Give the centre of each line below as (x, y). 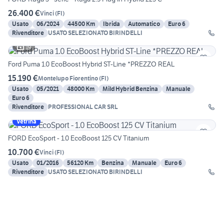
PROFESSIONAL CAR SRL (112, 107)
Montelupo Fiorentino (68, 78)
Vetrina (26, 121)
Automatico (144, 24)
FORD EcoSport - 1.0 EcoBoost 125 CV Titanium (78, 138)
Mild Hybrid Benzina (130, 89)
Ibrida (111, 24)
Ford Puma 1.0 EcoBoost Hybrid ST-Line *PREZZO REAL (91, 64)
